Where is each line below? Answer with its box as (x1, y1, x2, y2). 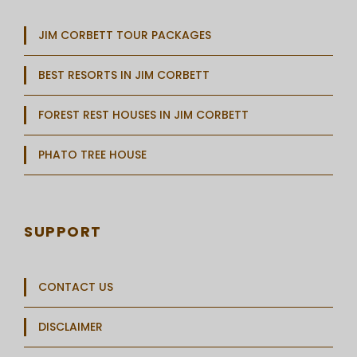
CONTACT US (38, 278, 113, 295)
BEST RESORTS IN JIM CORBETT (38, 66, 210, 83)
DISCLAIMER (38, 318, 103, 335)
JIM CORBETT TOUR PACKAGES (38, 26, 211, 43)
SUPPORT (24, 221, 102, 241)
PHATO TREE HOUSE (38, 146, 147, 163)
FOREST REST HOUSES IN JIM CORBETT (38, 106, 249, 123)
